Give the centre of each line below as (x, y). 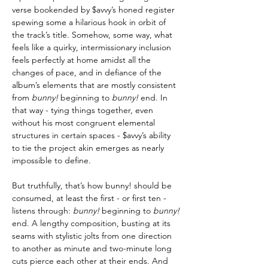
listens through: (42, 210)
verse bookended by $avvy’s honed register (93, 9)
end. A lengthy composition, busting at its (91, 223)
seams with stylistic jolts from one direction (92, 235)
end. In (154, 97)
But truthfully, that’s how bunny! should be (92, 185)
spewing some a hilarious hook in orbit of (89, 22)
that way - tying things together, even (83, 110)
